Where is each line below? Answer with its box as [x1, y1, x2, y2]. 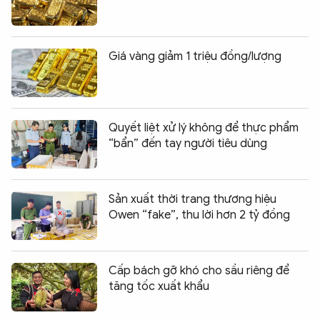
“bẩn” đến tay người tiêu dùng [109, 136, 267, 151]
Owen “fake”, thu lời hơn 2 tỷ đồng [109, 207, 290, 222]
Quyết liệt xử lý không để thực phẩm [109, 120, 299, 135]
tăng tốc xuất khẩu [109, 279, 209, 294]
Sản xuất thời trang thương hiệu [109, 191, 276, 206]
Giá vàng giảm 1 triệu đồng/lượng [109, 49, 281, 64]
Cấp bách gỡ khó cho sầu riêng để [109, 263, 289, 278]
